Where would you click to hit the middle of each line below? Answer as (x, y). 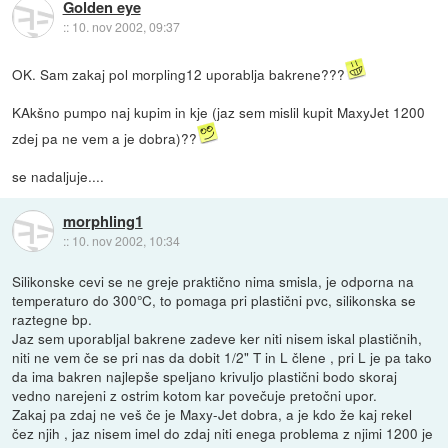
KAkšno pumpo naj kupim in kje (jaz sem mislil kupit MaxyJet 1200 (219, 111)
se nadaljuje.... (58, 175)
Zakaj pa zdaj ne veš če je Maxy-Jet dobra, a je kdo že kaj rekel (212, 413)
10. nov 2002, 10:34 (125, 240)
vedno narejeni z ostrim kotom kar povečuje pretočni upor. (195, 394)
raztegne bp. (52, 318)
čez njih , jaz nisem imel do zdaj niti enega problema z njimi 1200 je (223, 432)
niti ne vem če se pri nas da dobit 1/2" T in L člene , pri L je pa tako (222, 356)
